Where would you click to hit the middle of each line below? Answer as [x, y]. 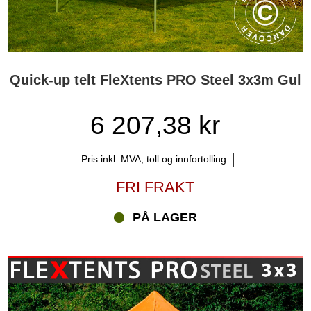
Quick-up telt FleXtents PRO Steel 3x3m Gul [155, 79]
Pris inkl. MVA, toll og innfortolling [154, 159]
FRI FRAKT [155, 187]
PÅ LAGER [165, 218]
